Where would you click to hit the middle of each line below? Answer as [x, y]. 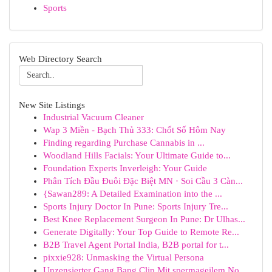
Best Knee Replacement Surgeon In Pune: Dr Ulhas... [144, 219]
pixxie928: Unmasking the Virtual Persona [124, 257]
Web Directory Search [60, 59]
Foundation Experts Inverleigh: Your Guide [125, 168]
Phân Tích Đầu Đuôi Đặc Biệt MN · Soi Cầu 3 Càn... [143, 181]
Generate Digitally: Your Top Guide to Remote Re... [141, 232]
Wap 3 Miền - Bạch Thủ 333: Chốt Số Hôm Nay [134, 130]
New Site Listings [52, 105]
